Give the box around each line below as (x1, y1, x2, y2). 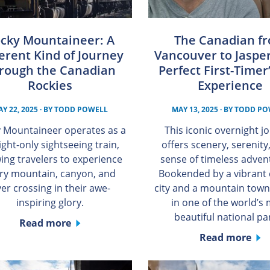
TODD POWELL (54, 104, 108, 115)
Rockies (27, 77, 72, 93)
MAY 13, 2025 (172, 104, 219, 115)
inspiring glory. (16, 195, 84, 209)
